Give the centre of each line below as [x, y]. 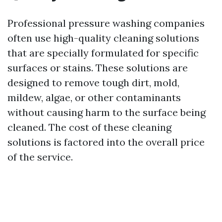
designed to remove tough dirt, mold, [93, 83]
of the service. [40, 157]
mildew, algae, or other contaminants [94, 97]
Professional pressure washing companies [106, 23]
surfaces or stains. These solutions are [98, 68]
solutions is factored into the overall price [106, 142]
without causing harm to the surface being [107, 112]
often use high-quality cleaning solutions [103, 38]
